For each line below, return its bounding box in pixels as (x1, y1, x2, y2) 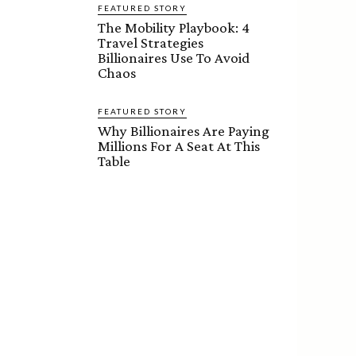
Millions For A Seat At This (98, 137, 261, 155)
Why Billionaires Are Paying (98, 122, 270, 140)
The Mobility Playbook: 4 (98, 19, 250, 37)
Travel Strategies (98, 34, 204, 52)
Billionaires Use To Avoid (98, 49, 250, 67)
